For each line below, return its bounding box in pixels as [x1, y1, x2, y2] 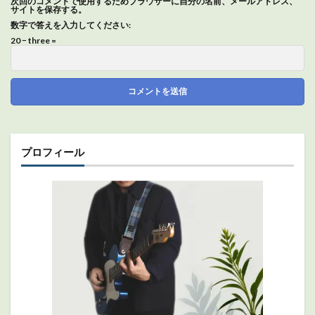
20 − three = [11, 35, 56, 46]
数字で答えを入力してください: [11, 20, 131, 31]
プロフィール [21, 146, 84, 159]
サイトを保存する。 [11, 4, 86, 15]
